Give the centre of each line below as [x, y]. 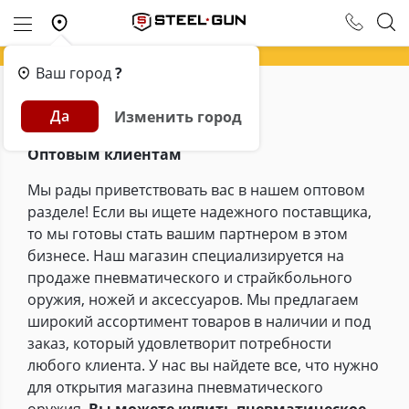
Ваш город [75, 73]
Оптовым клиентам [105, 154]
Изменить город [178, 116]
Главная [36, 110]
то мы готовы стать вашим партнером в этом [188, 234]
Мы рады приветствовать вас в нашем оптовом [196, 190]
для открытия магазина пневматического [175, 387]
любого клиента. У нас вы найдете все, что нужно [203, 365]
